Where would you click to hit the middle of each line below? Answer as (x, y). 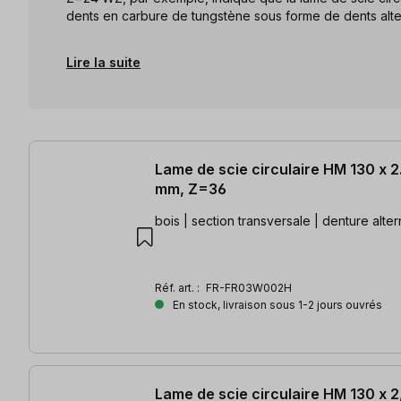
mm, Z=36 (191, 188)
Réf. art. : (179, 287)
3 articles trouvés (86, 150)
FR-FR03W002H (249, 287)
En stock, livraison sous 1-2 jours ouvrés (276, 304)
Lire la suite (103, 62)
